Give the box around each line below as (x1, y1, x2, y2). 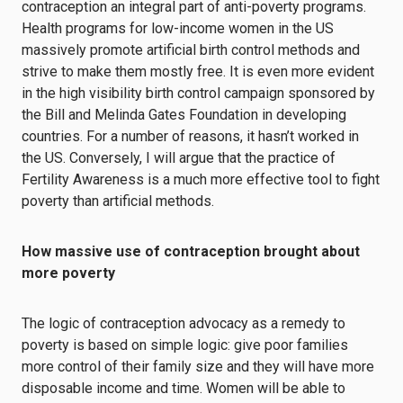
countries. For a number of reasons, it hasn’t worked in (22, 128, 359, 145)
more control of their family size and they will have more (22, 358, 374, 375)
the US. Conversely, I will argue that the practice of (22, 149, 336, 166)
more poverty (22, 264, 115, 282)
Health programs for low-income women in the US (22, 20, 334, 37)
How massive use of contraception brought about (22, 243, 360, 260)
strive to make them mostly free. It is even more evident (22, 63, 374, 80)
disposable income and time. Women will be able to (22, 380, 345, 397)
